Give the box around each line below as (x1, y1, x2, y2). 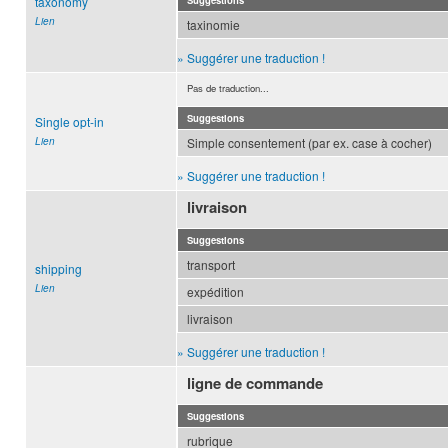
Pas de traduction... (186, 81, 269, 96)
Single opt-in (35, 113, 104, 131)
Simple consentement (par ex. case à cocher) (187, 134, 432, 152)
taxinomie (187, 16, 240, 34)
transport (187, 256, 235, 274)
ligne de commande (187, 372, 324, 395)
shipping (35, 260, 82, 278)
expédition (187, 283, 244, 301)
